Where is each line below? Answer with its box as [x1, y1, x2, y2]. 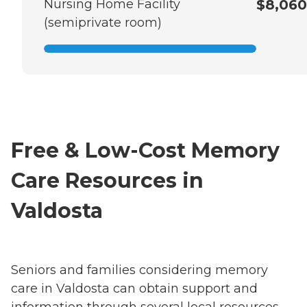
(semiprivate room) [44, 15, 162, 31]
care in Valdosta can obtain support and [11, 280, 258, 296]
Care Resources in [11, 168, 204, 194]
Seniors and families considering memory [11, 262, 268, 278]
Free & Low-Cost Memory [11, 138, 280, 164]
